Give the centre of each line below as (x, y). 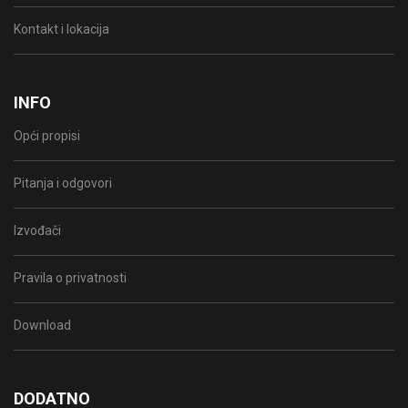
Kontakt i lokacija (61, 30)
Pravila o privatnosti (70, 278)
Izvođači (37, 231)
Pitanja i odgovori (63, 184)
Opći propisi (47, 136)
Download (42, 326)
